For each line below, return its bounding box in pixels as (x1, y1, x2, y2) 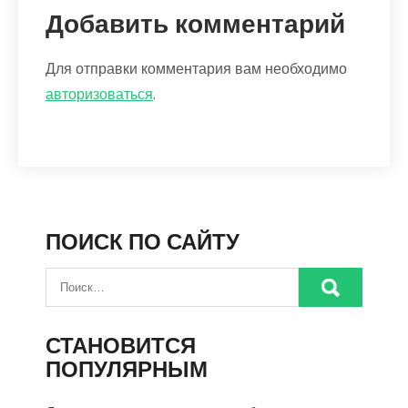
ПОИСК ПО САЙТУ (46, 227, 240, 258)
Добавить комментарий (46, 6, 345, 43)
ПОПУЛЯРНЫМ (46, 354, 208, 385)
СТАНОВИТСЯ (46, 331, 196, 362)
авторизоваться (46, 84, 153, 106)
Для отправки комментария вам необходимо (46, 58, 347, 80)
